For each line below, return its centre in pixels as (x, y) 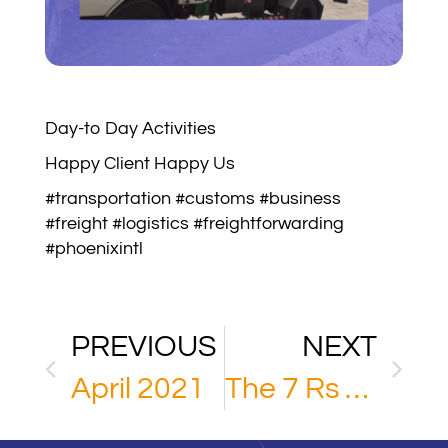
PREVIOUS (143, 347)
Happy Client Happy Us (140, 164)
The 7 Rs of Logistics (356, 389)
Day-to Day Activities (130, 129)
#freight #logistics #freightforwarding (194, 224)
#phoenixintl (94, 249)
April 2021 (138, 389)
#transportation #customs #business (193, 199)
